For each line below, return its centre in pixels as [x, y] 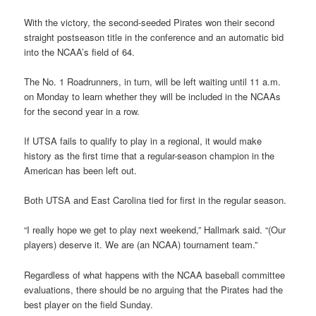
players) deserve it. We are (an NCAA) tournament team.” [141, 245]
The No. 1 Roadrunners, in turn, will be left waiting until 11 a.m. [153, 82]
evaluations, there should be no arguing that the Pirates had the [154, 289]
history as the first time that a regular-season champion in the [150, 156]
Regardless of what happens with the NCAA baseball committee [155, 274]
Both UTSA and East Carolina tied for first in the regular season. [156, 200]
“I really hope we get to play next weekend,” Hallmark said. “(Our [155, 230]
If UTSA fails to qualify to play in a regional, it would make [143, 141]
